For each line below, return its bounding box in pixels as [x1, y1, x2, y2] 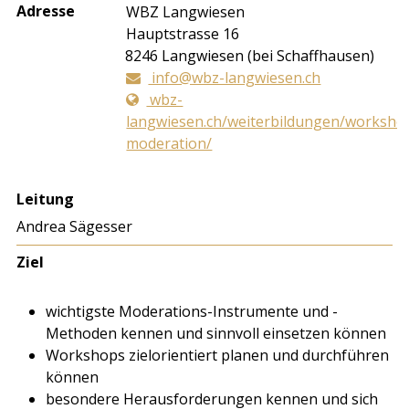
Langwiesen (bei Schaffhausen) [162, 46, 375, 67]
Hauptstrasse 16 [126, 24, 240, 45]
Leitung [16, 189, 75, 210]
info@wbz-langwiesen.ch [148, 68, 321, 89]
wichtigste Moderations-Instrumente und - [46, 301, 339, 322]
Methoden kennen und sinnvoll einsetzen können [46, 323, 387, 344]
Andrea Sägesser [16, 216, 133, 237]
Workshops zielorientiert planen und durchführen [46, 345, 390, 366]
